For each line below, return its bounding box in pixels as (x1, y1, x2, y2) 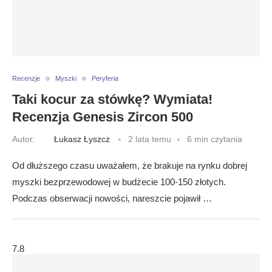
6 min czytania (187, 134, 242, 144)
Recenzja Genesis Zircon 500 (12, 109, 193, 124)
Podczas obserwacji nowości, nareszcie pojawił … (12, 193, 212, 203)
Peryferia (92, 75, 118, 82)
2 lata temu (128, 134, 171, 144)
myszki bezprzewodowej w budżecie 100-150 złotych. (12, 177, 226, 187)
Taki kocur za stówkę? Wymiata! (12, 92, 212, 107)
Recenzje (12, 75, 40, 82)
